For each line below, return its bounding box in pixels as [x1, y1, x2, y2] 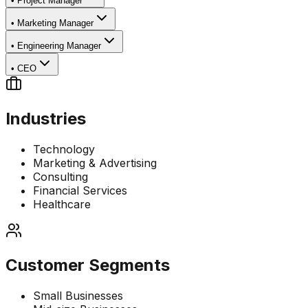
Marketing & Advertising [33, 156, 157, 170]
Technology [33, 142, 95, 157]
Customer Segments [5, 255, 170, 276]
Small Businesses [33, 289, 123, 303]
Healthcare [33, 197, 91, 212]
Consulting [33, 170, 88, 184]
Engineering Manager [17, 41, 101, 52]
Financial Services [33, 184, 127, 198]
